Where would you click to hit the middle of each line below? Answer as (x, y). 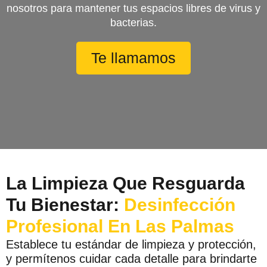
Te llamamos (133, 58)
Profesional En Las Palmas (120, 226)
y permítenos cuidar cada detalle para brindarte (131, 258)
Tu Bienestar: (63, 204)
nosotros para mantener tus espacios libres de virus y (133, 8)
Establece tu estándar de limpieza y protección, (131, 244)
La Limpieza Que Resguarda (125, 183)
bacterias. (133, 22)
